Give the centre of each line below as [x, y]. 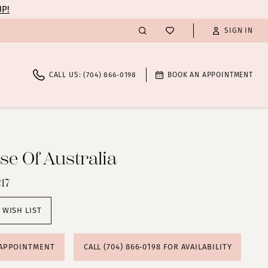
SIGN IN [239, 31]
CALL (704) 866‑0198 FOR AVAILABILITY [158, 247]
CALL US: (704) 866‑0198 [93, 75]
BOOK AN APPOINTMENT [210, 75]
